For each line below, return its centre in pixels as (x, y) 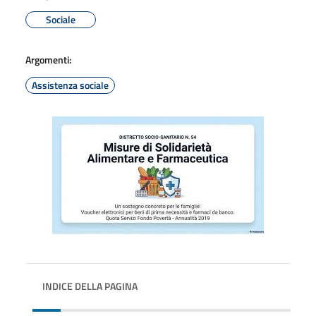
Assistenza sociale (70, 85)
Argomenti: (48, 60)
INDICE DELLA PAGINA (90, 286)
